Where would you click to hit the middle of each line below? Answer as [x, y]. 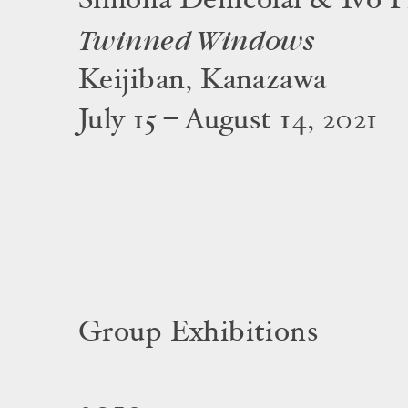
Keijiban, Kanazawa [203, 82]
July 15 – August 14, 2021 [228, 122]
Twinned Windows [197, 42]
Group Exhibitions [199, 334]
